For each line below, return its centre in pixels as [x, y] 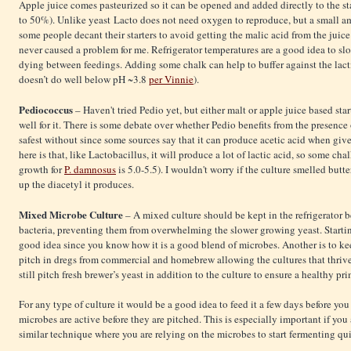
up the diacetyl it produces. [76, 185]
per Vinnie [171, 80]
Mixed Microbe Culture [71, 215]
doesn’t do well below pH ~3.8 [84, 80]
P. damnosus [90, 170]
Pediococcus [46, 110]
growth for [42, 170]
